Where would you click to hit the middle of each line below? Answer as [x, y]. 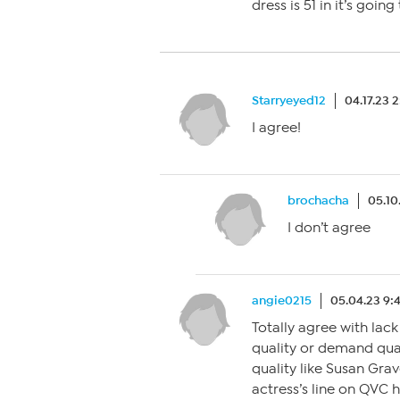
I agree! [276, 128]
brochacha [318, 200]
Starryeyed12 [289, 100]
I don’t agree [329, 228]
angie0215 [282, 300]
